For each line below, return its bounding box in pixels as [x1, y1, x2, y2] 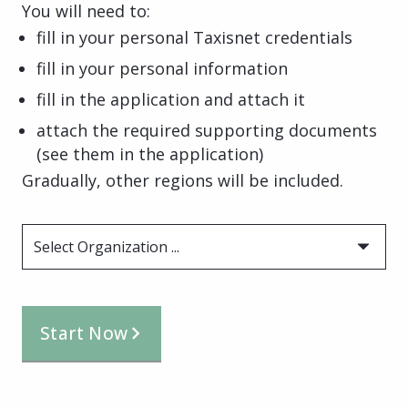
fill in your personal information [36, 56, 288, 79]
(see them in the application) [36, 142, 263, 165]
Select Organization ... [34, 236, 179, 257]
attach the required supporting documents [36, 118, 377, 141]
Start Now [40, 321, 128, 345]
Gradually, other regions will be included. [22, 168, 343, 191]
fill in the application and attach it [36, 87, 305, 110]
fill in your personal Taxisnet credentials [36, 25, 352, 48]
